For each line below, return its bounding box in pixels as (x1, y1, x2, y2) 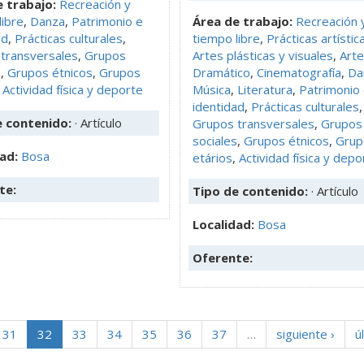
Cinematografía (257, 63, 341, 80)
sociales (193, 132, 237, 149)
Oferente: (193, 249, 253, 266)
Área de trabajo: (193, 12, 292, 29)
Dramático (193, 63, 250, 80)
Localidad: (193, 215, 258, 232)
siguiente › (276, 325, 335, 342)
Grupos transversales (193, 115, 314, 132)
